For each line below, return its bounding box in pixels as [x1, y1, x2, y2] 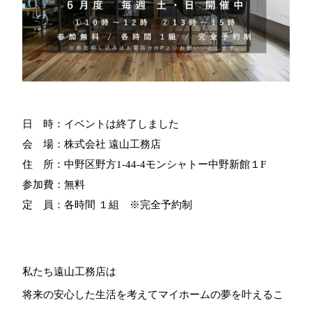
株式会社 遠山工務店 [64, 139, 172, 150]
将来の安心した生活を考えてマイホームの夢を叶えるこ [22, 289, 284, 301]
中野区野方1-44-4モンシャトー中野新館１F [64, 159, 277, 171]
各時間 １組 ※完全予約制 [64, 199, 193, 211]
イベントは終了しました [64, 118, 180, 130]
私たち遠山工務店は [22, 266, 117, 278]
